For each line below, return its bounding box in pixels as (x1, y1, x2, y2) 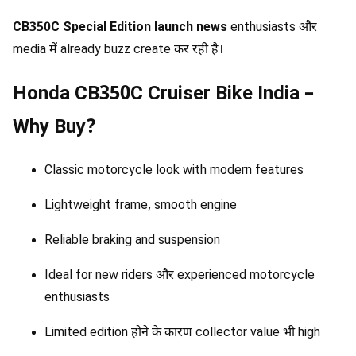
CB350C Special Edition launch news (13, 20, 227, 37)
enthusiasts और (227, 20, 317, 37)
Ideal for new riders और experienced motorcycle (44, 267, 315, 284)
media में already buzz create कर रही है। (13, 42, 223, 60)
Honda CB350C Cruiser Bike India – (13, 82, 314, 108)
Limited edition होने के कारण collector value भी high (44, 324, 320, 342)
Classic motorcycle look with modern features (44, 162, 304, 180)
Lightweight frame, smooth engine (44, 197, 237, 215)
